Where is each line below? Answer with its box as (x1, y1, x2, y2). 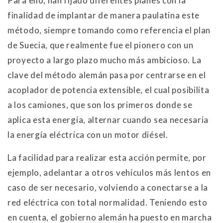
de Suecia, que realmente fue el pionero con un (7, 39, 194, 50)
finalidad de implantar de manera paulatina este (7, 9, 200, 20)
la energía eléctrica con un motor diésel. (7, 129, 168, 140)
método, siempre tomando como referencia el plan (7, 24, 211, 35)
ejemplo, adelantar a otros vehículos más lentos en (7, 167, 212, 178)
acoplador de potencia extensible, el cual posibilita (7, 84, 210, 95)
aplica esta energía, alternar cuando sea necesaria (7, 114, 209, 125)
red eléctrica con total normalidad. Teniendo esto (7, 197, 208, 208)
